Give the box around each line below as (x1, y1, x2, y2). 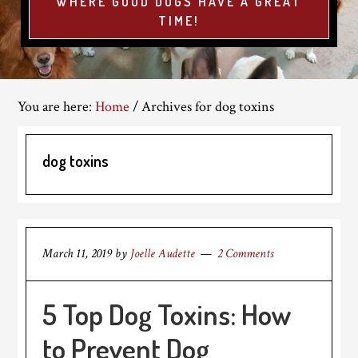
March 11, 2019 (42, 245, 113, 262)
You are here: (18, 97, 96, 116)
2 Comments (217, 245, 274, 262)
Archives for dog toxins (138, 97, 275, 116)
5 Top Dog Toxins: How (42, 296, 292, 332)
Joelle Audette (130, 245, 196, 262)
